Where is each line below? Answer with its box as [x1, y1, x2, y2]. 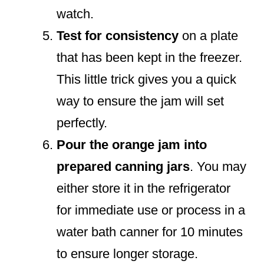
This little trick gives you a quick [57, 72, 236, 87]
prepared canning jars [57, 159, 190, 174]
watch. [57, 6, 94, 22]
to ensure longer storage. [57, 246, 198, 262]
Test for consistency [57, 28, 179, 44]
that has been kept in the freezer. [57, 50, 242, 65]
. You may [190, 159, 246, 174]
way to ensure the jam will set [57, 94, 224, 109]
